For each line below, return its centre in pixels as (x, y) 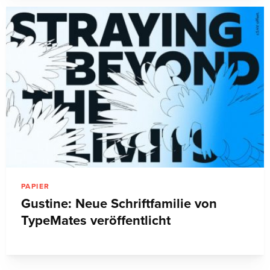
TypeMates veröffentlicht (96, 220)
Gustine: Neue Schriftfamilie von (119, 203)
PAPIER (36, 186)
